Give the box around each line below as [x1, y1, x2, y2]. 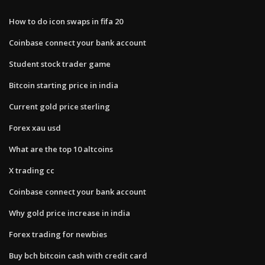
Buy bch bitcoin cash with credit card [9, 250, 147, 261]
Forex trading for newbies [9, 228, 107, 240]
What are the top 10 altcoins [9, 143, 113, 154]
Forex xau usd [9, 122, 61, 133]
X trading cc [9, 164, 54, 176]
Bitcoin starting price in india [9, 79, 118, 91]
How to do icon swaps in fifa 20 [9, 15, 123, 27]
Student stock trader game [9, 58, 111, 69]
